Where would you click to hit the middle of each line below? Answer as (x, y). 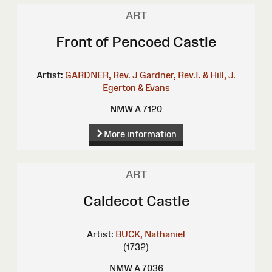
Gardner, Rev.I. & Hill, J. (188, 75)
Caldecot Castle (136, 201)
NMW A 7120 (136, 109)
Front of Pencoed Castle (136, 42)
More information (140, 134)
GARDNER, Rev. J (101, 75)
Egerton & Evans (136, 88)
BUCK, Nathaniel (150, 234)
